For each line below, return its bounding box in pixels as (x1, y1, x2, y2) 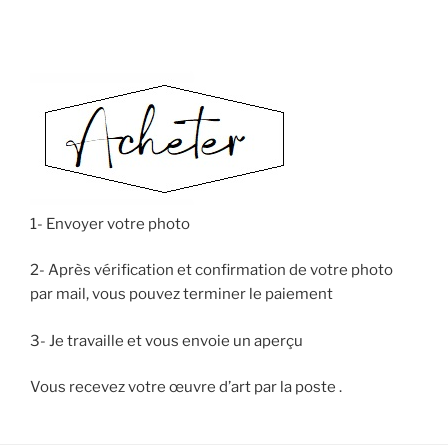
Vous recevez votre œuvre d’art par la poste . (30, 378, 342, 397)
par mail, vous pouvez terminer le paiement (30, 285, 333, 304)
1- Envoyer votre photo (30, 214, 190, 233)
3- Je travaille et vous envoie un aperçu (30, 331, 303, 350)
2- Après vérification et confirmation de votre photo (30, 261, 393, 280)
